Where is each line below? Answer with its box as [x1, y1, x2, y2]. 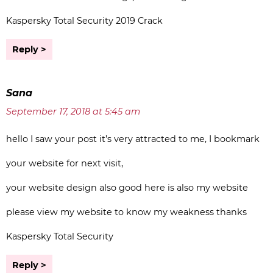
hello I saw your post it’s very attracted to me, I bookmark [6, 133, 260, 145]
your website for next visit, [6, 158, 123, 169]
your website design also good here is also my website [6, 182, 248, 194]
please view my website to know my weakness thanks [6, 207, 247, 218]
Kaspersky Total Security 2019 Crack [6, 15, 163, 27]
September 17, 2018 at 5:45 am [6, 106, 140, 118]
